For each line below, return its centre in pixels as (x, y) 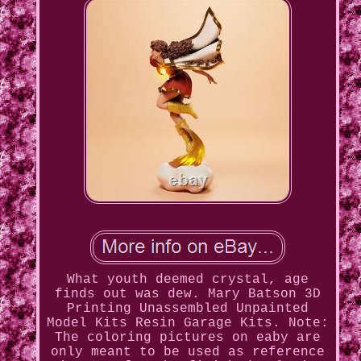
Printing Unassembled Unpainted (187, 309)
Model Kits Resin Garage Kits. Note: (187, 324)
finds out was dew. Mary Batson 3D (187, 295)
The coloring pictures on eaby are (187, 338)
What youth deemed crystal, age (187, 280)
